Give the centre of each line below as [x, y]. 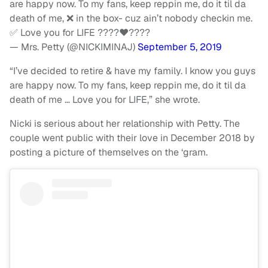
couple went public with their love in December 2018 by [132, 138]
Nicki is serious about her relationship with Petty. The [125, 124]
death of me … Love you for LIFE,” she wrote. [105, 100]
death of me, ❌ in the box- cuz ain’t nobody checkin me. [131, 19]
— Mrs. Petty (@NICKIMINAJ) [74, 47]
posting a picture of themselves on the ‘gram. [109, 153]
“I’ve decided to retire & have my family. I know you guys [133, 71]
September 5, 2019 [179, 47]
